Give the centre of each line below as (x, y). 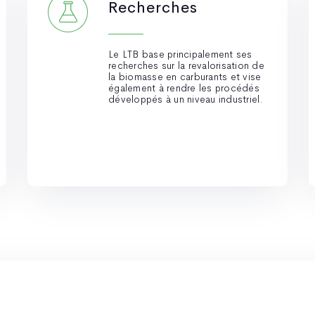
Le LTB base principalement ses (180, 54)
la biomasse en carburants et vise (185, 77)
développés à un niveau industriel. (186, 99)
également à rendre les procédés (184, 88)
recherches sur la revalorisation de (186, 65)
